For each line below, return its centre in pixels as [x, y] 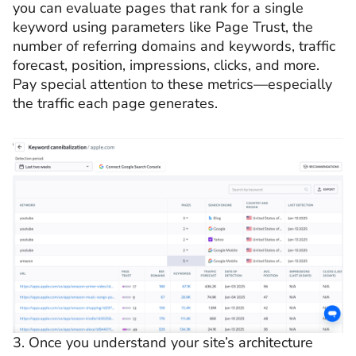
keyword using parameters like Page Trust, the [163, 27]
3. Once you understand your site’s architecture [163, 342]
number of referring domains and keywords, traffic [174, 46]
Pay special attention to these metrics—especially [172, 85]
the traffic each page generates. [117, 104]
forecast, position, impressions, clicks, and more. [166, 66]
